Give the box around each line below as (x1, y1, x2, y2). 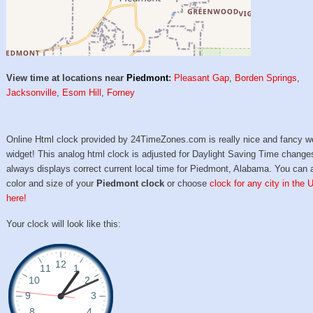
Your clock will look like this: (6, 218, 122, 229)
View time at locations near (6, 73, 127, 84)
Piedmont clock (96, 178, 165, 189)
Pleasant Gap (174, 73, 230, 84)
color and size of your (6, 178, 97, 189)
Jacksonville (6, 87, 57, 99)
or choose (164, 178, 210, 189)
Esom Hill (62, 87, 102, 99)
